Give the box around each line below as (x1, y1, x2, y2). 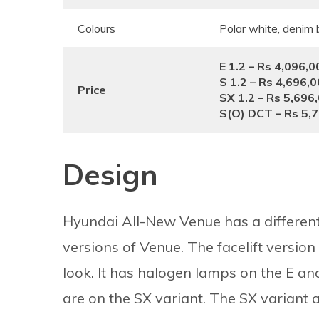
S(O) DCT (219, 106, 273, 120)
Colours (78, 21, 115, 36)
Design (63, 157, 158, 192)
